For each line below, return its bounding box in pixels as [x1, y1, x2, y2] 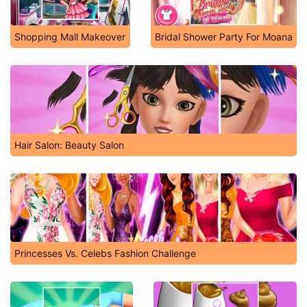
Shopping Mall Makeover [14, 31, 125, 42]
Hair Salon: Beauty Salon [14, 139, 124, 151]
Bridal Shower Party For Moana [155, 31, 293, 42]
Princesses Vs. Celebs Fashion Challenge [14, 247, 196, 259]
